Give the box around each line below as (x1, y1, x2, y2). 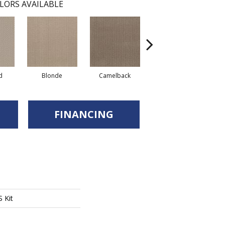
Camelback (99, 71, 131, 80)
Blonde (42, 71, 62, 80)
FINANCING (54, 107, 114, 121)
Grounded (163, 69, 192, 77)
